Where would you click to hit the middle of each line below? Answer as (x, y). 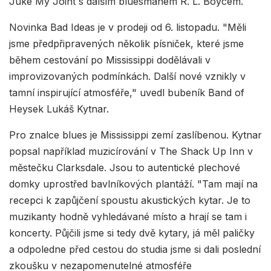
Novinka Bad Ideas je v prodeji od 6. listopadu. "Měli (128, 27)
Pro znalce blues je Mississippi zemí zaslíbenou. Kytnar (135, 135)
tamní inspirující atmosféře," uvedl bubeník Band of (127, 92)
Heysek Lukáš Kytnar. (59, 109)
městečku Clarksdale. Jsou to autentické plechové (125, 167)
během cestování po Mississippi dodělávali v (110, 60)
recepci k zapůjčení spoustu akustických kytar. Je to (130, 200)
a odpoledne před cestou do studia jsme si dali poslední (135, 249)
